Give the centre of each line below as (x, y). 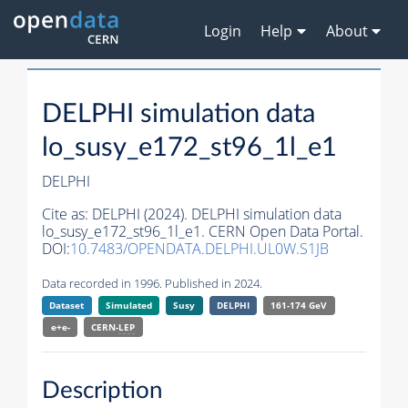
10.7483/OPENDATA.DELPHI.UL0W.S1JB (199, 249)
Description (102, 390)
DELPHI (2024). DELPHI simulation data (217, 214)
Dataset (67, 306)
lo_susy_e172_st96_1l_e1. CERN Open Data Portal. (203, 232)
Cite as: (67, 214)
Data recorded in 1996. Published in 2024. (152, 284)
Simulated (128, 306)
